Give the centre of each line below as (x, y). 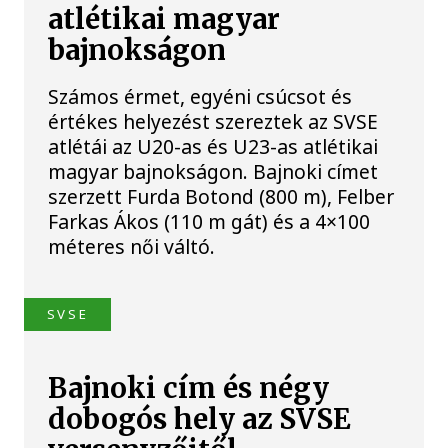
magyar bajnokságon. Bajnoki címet (213, 171)
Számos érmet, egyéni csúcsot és (200, 96)
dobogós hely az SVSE (200, 420)
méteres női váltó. (132, 246)
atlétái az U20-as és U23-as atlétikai (213, 146)
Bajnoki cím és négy (189, 389)
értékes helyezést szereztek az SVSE (213, 121)
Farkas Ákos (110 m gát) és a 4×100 (209, 221)
